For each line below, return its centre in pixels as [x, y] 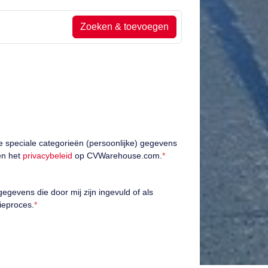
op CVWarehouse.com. [117, 156]
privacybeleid [48, 156]
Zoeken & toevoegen [124, 27]
